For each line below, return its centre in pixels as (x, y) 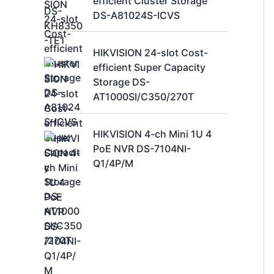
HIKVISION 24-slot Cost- (150, 53)
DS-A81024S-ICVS (136, 15)
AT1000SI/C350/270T (143, 97)
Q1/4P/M (113, 164)
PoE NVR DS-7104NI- (142, 149)
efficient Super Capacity (149, 68)
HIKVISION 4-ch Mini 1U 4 (152, 134)
